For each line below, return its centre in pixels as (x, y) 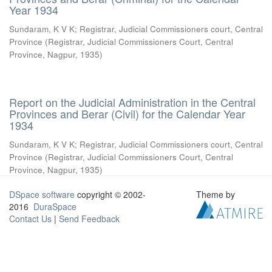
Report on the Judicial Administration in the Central (132, 102)
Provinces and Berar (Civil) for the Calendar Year (127, 114)
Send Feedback (89, 219)
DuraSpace (55, 206)
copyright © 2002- (110, 194)
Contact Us (30, 219)
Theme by (217, 194)
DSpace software (42, 194)
